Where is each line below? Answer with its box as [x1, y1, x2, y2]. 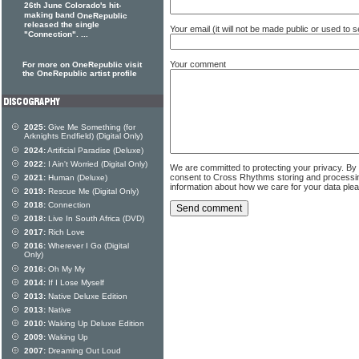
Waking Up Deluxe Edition [46, 319, 144, 328]
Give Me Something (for [46, 123, 135, 131]
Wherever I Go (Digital [46, 241, 129, 250]
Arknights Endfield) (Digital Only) [24, 131, 143, 141]
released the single [24, 20, 99, 30]
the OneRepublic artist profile [22, 69, 137, 78]
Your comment [170, 58, 226, 69]
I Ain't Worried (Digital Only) [46, 159, 147, 168]
